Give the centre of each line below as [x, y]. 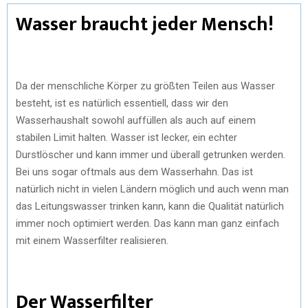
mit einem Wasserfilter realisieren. [93, 240]
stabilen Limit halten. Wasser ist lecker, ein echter [126, 137]
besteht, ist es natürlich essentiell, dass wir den [122, 103]
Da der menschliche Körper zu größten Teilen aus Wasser [145, 86]
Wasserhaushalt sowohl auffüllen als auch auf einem [136, 120]
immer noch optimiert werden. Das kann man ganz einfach [147, 223]
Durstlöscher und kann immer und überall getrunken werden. [151, 154]
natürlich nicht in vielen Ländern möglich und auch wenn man [152, 189]
